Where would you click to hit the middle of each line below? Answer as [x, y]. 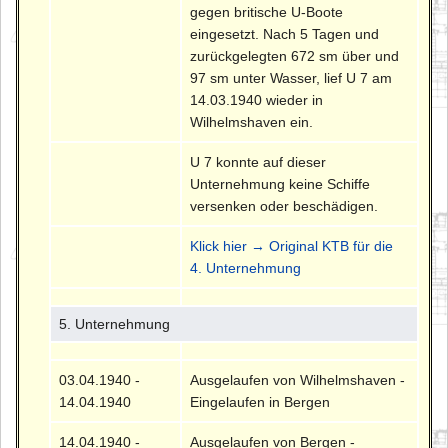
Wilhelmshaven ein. [252, 122]
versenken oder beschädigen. [284, 206]
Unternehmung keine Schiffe [280, 184]
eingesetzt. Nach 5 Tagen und [285, 34]
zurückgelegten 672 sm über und [295, 56]
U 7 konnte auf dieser [258, 162]
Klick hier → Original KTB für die [292, 246]
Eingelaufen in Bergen [260, 402]
